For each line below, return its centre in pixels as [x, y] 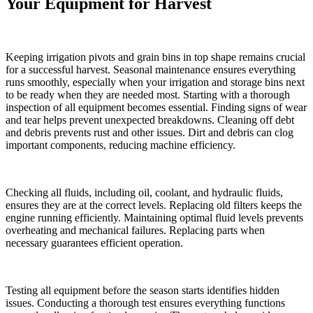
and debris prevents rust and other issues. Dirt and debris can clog [150, 133]
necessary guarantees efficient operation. [94, 243]
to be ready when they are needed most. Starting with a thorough [148, 95]
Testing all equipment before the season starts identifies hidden [143, 291]
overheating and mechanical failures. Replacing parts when [135, 231]
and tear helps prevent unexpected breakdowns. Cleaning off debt [150, 120]
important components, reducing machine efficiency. [121, 145]
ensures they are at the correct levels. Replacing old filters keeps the [154, 205]
